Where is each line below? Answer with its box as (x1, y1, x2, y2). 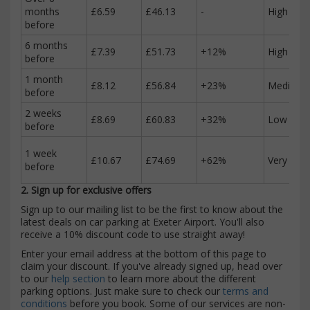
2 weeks (25, 106, 62, 120)
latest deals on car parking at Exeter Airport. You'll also (21, 215, 264, 228)
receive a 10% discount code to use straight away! (21, 227, 245, 241)
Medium (268, 78, 304, 92)
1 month (25, 72, 63, 86)
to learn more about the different (105, 271, 256, 285)
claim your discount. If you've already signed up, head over (21, 259, 282, 273)
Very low (268, 153, 306, 167)
